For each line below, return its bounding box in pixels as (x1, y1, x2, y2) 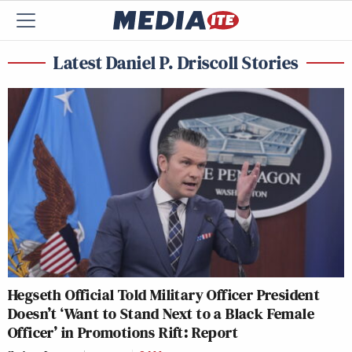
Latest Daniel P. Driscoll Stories (53, 49, 299, 75)
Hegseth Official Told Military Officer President (8, 283, 321, 306)
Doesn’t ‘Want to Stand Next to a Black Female (8, 302, 314, 324)
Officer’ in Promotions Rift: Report (8, 321, 238, 343)
